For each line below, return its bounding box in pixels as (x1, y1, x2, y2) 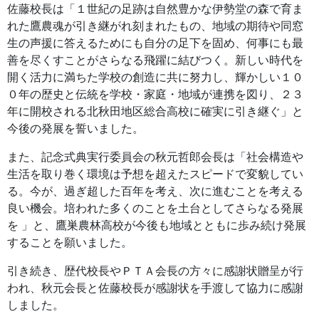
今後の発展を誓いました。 (7, 122, 144, 135)
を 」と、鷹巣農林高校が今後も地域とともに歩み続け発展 (7, 219, 306, 231)
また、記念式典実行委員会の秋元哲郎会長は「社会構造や (7, 150, 303, 163)
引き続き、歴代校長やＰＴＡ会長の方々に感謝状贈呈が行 (7, 264, 303, 277)
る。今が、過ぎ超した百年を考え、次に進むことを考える (7, 184, 303, 197)
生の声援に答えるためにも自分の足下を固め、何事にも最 (7, 36, 303, 49)
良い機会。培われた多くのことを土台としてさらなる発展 (7, 202, 303, 214)
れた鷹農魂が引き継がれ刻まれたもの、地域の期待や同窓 (7, 19, 303, 32)
